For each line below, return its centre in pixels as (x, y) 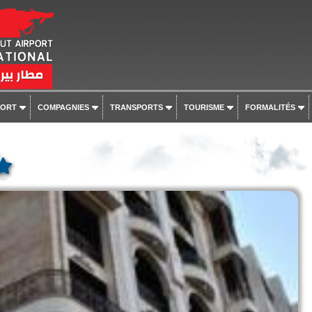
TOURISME (204, 107)
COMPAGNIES (63, 107)
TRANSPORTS (136, 107)
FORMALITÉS (270, 107)
